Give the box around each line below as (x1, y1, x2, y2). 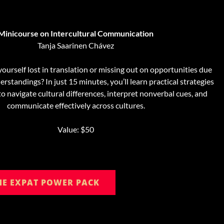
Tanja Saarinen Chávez (37, 40, 114, 50)
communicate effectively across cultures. (6, 100, 145, 110)
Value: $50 (57, 124, 94, 134)
